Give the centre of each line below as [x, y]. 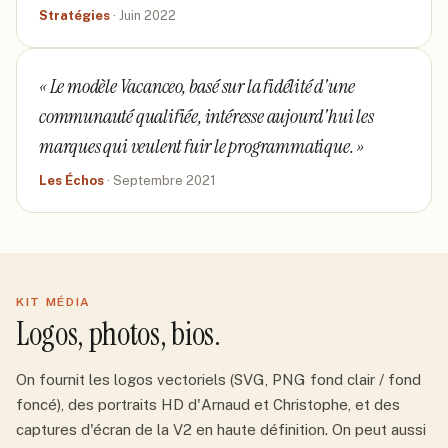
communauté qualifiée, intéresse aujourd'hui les [206, 116]
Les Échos [71, 180]
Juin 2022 [147, 15]
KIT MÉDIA [54, 302]
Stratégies [74, 15]
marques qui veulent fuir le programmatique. [196, 146]
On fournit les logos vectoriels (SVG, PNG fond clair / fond [218, 379]
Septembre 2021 [164, 180]
